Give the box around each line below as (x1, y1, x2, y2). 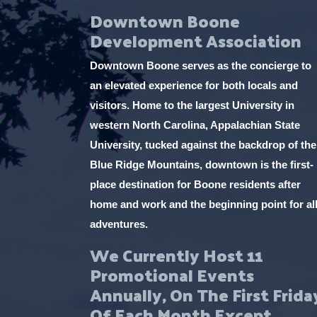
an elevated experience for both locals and (90, 79, 298, 91)
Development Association (90, 24, 301, 56)
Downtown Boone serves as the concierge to (90, 59, 311, 71)
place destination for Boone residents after (90, 178, 301, 190)
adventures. (90, 217, 151, 230)
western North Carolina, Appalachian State (90, 118, 300, 131)
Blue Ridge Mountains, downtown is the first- (90, 158, 313, 171)
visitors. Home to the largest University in (90, 98, 294, 111)
